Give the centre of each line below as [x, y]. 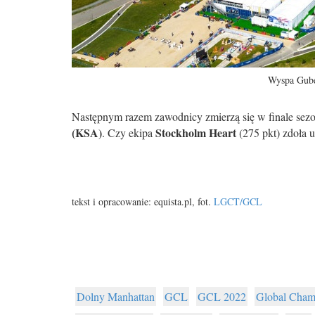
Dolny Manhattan [116, 296]
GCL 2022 [222, 296]
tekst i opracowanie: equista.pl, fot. [143, 201]
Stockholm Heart [196, 133]
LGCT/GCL [238, 201]
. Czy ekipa [129, 133]
